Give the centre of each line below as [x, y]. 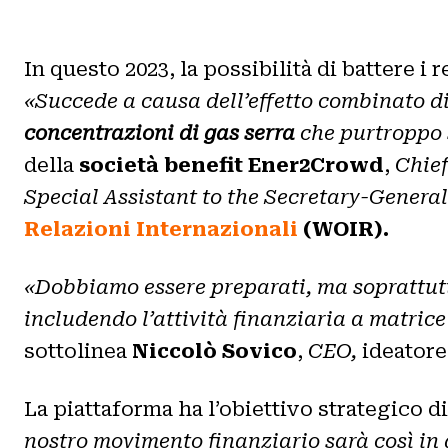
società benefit [161, 164]
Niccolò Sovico [214, 350]
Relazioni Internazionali [161, 228]
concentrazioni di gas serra [159, 132]
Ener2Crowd [316, 164]
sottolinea [78, 350]
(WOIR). [343, 228]
